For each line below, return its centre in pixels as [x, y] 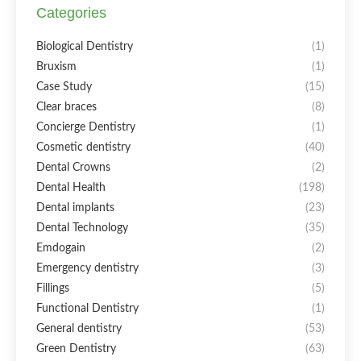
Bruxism [56, 66]
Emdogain [61, 248]
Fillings [53, 288]
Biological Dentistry [85, 46]
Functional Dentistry [87, 308]
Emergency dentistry [87, 268]
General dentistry [79, 328]
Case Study [64, 87]
